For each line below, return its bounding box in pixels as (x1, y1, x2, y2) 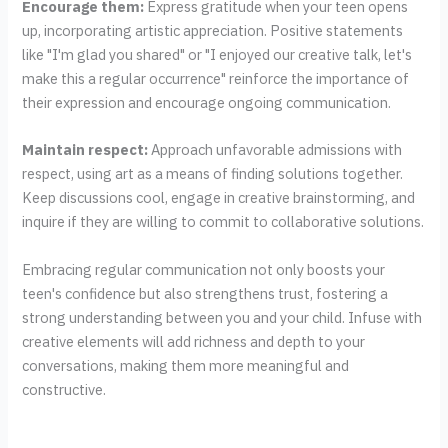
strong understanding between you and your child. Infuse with (22, 307, 423, 327)
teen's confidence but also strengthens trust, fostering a (22, 283, 389, 303)
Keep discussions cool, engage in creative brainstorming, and (22, 188, 416, 208)
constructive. (22, 379, 107, 399)
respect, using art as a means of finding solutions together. (22, 164, 404, 184)
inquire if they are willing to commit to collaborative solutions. (22, 212, 425, 232)
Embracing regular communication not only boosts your (22, 259, 386, 279)
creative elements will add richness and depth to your (22, 331, 366, 351)
